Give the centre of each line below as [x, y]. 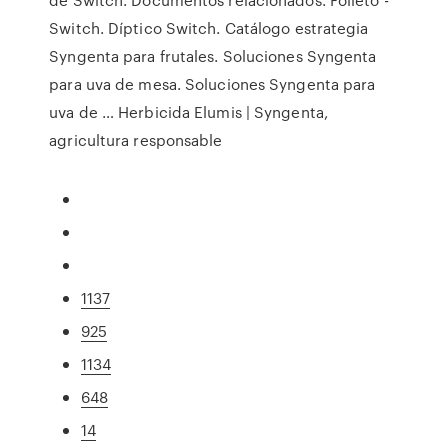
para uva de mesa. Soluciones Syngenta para [212, 84]
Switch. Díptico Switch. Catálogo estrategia [209, 28]
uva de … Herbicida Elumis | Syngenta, [188, 112]
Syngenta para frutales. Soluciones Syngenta [213, 56]
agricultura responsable [136, 140]
